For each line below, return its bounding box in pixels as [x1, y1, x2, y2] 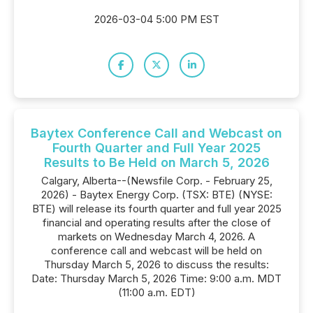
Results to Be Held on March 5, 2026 [43, 155, 270, 170]
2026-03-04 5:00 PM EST [94, 13, 219, 26]
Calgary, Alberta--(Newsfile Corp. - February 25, [41, 174, 272, 187]
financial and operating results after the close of [42, 216, 271, 229]
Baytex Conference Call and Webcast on [31, 126, 282, 140]
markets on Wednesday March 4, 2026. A [58, 230, 255, 243]
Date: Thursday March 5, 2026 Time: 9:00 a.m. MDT [31, 272, 282, 285]
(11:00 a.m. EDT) [117, 286, 196, 299]
